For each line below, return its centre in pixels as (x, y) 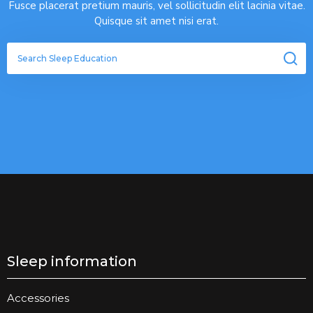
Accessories (38, 298)
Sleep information (72, 262)
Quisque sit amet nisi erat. (156, 21)
